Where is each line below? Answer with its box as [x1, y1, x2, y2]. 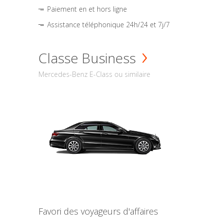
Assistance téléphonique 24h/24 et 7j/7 [47, 19, 170, 29]
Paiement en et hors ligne [47, 4, 127, 14]
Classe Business [38, 48, 136, 67]
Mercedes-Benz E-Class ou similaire [38, 69, 150, 79]
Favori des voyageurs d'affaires [38, 205, 158, 217]
